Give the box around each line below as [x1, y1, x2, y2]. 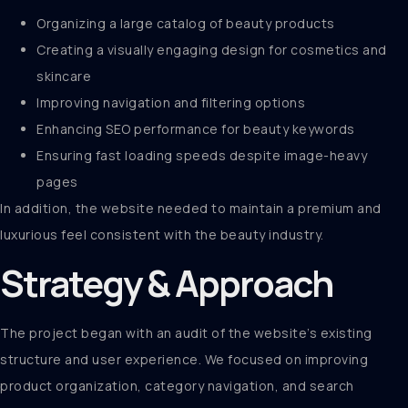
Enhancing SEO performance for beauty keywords [36, 120, 355, 138]
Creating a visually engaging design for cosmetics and [36, 41, 387, 59]
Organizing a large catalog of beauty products [36, 15, 335, 33]
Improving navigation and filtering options [36, 94, 305, 112]
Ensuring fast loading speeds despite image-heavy [36, 147, 367, 165]
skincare [36, 67, 91, 86]
